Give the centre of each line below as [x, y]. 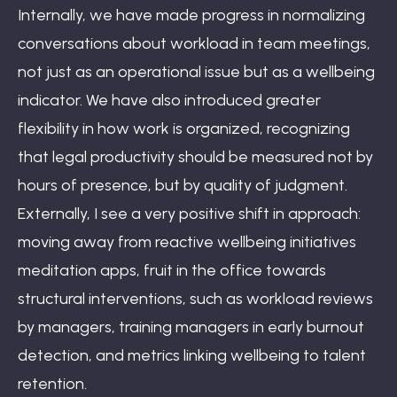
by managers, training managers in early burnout [191, 327]
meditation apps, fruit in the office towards [172, 270]
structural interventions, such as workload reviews [195, 298]
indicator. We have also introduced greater [169, 100]
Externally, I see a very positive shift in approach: [189, 213]
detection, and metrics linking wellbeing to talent [192, 355]
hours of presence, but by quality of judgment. [183, 185]
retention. [52, 383]
